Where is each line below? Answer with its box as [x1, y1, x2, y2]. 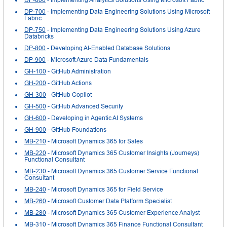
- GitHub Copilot [46, 91, 92, 98]
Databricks [24, 32, 54, 40]
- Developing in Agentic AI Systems [46, 114, 143, 122]
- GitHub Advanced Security [46, 102, 123, 110]
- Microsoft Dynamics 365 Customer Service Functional [46, 167, 198, 175]
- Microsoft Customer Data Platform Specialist [46, 197, 172, 205]
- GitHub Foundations [46, 126, 106, 133]
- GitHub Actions [46, 79, 92, 87]
